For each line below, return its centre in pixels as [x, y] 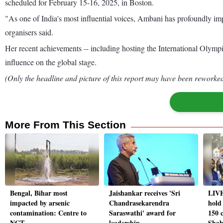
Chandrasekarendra [139, 203]
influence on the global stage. [51, 62]
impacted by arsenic [40, 203]
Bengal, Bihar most [39, 193]
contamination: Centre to [48, 213]
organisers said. [29, 32]
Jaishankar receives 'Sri [145, 193]
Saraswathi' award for [142, 213]
